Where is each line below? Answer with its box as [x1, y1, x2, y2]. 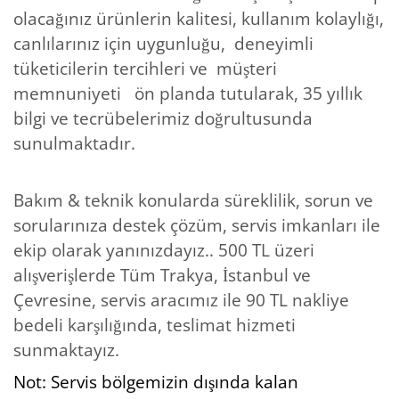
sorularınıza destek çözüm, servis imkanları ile [13, 213, 380, 237]
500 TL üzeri [218, 238, 314, 262]
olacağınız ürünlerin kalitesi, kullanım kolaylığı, [13, 6, 384, 30]
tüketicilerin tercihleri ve [13, 56, 208, 80]
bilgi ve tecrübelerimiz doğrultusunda [13, 106, 313, 130]
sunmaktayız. [13, 338, 119, 362]
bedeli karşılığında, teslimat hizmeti [13, 313, 296, 337]
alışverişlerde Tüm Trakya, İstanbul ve [13, 263, 311, 287]
